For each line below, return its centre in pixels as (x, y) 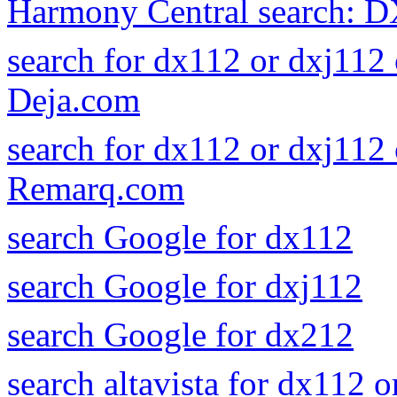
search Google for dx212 (180, 335)
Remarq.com (96, 188)
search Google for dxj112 (185, 286)
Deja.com (74, 100)
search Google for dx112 (180, 237)
